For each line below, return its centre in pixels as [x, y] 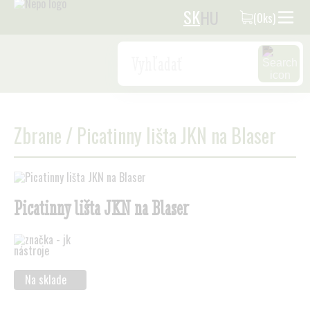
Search [139, 53]
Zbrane [38, 135]
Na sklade [46, 280]
